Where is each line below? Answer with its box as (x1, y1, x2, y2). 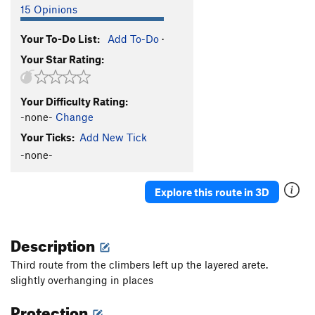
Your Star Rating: (20, 52, 104, 65)
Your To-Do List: (20, 32, 100, 45)
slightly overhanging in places (11, 274, 153, 287)
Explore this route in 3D (155, 185, 269, 198)
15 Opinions (20, 2, 77, 15)
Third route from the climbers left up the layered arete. (11, 258, 268, 271)
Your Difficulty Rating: (20, 94, 128, 108)
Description (11, 231, 98, 256)
